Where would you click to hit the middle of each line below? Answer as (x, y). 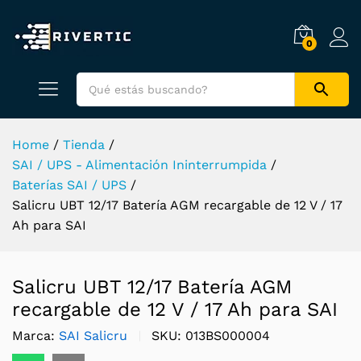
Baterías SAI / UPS (69, 185)
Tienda (84, 145)
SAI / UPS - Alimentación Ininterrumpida (139, 165)
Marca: (35, 336)
